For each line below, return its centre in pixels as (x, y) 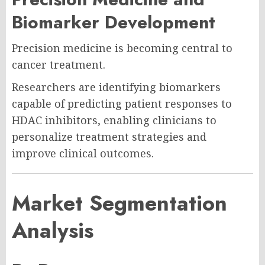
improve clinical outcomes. (83, 153)
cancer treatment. (59, 65)
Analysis (53, 231)
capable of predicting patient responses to (122, 104)
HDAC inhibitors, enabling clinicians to (114, 120)
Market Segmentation (119, 203)
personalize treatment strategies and (109, 137)
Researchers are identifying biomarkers (116, 87)
